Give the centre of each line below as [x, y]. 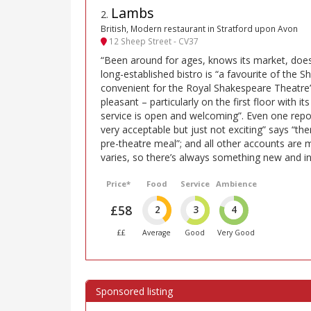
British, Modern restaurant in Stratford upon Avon [199, 29]
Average [157, 232]
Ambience [236, 183]
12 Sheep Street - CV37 [153, 41]
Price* [119, 183]
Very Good [236, 232]
